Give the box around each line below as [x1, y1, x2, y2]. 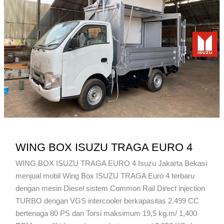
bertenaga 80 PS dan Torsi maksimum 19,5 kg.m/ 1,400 [15, 208, 197, 217]
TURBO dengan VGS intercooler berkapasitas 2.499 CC [15, 196, 199, 205]
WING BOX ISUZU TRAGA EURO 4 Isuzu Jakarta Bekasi [15, 158, 207, 167]
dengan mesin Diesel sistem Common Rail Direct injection [15, 183, 205, 192]
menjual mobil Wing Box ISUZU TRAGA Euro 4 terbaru [15, 171, 194, 180]
